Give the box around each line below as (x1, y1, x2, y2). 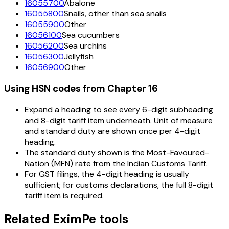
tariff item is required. (25, 190, 104, 201)
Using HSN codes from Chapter (4, 82, 148, 95)
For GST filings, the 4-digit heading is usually (25, 169, 189, 180)
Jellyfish (64, 51, 94, 62)
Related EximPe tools (4, 211, 128, 227)
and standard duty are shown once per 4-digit (25, 126, 200, 137)
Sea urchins (64, 40, 107, 51)
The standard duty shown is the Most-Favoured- (25, 147, 209, 158)
